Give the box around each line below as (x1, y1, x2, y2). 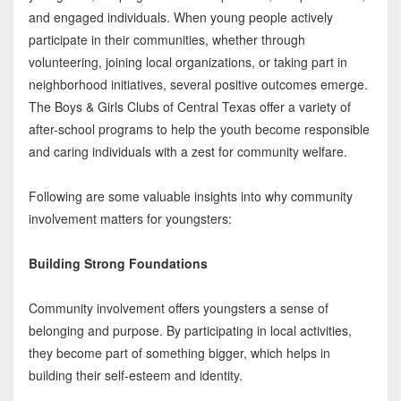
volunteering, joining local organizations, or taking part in (28, 53, 347, 72)
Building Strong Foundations (28, 254, 208, 273)
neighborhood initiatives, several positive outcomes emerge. (28, 75, 368, 94)
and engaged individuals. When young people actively (28, 8, 333, 27)
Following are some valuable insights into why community (28, 187, 353, 206)
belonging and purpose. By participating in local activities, (28, 321, 352, 340)
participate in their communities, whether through (28, 30, 305, 49)
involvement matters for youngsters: (28, 209, 232, 228)
